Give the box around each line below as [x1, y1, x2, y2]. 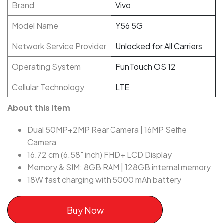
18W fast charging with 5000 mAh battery [27, 174, 181, 185]
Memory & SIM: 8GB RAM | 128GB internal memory [27, 162, 211, 172]
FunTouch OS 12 [115, 61, 176, 72]
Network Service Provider [12, 41, 106, 51]
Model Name [12, 20, 58, 31]
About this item [7, 102, 70, 112]
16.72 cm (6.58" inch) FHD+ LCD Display [27, 149, 172, 160]
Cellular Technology [12, 82, 84, 92]
